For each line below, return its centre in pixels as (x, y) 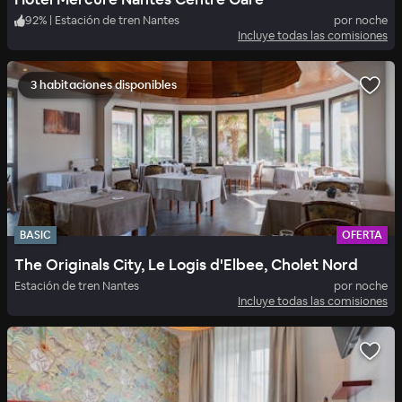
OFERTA (362, 236)
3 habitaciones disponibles (104, 85)
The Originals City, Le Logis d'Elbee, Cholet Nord (186, 265)
